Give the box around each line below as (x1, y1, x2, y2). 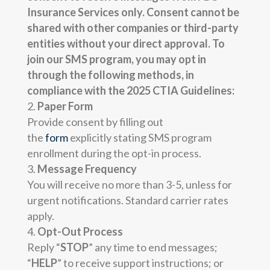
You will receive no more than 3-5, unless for (27, 177, 232, 191)
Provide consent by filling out (27, 115, 163, 128)
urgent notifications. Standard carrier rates (27, 193, 228, 207)
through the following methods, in (27, 67, 194, 81)
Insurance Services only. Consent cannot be (27, 5, 239, 19)
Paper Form (37, 99, 93, 113)
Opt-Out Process (37, 224, 123, 238)
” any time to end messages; (88, 240, 218, 254)
